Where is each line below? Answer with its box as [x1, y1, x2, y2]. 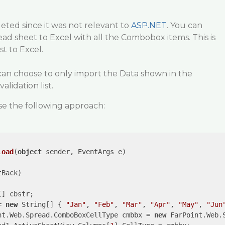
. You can [166, 21, 202, 30]
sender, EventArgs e [41, 148, 122, 156]
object [17, 148, 42, 156]
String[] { [17, 200, 66, 208]
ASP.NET [131, 21, 167, 30]
